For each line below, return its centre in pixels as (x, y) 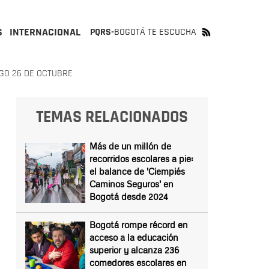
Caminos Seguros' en (131, 184)
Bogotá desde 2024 (128, 196)
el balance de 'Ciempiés (137, 171)
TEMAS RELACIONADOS (112, 117)
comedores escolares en (138, 262)
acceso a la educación (134, 237)
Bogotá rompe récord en (138, 225)
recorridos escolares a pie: (141, 159)
